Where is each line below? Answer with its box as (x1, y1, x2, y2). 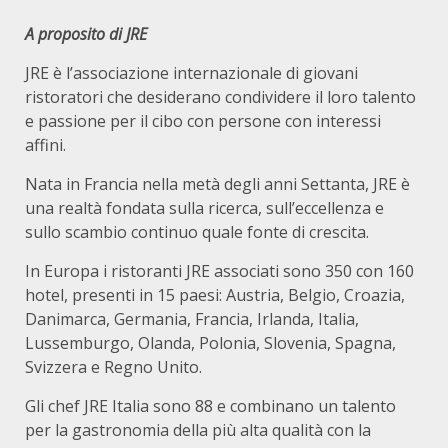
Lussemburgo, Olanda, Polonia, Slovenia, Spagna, (25, 332, 396, 354)
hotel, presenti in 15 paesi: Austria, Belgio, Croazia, (25, 284, 405, 306)
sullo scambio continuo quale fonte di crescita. (25, 221, 369, 243)
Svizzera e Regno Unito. (25, 356, 202, 378)
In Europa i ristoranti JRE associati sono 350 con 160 (25, 260, 414, 282)
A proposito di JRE (25, 23, 147, 45)
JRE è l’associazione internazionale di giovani (25, 62, 358, 84)
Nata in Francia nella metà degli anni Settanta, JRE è (25, 173, 410, 195)
